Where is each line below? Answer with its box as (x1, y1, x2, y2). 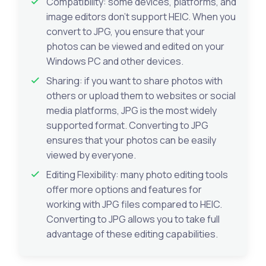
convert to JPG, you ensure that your (46, 24, 205, 38)
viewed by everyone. (46, 148, 136, 161)
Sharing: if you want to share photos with (46, 74, 223, 87)
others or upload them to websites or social (46, 88, 236, 102)
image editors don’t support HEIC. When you (46, 9, 236, 23)
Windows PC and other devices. (46, 54, 183, 68)
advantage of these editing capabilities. (46, 227, 218, 240)
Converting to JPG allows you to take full (46, 212, 220, 226)
